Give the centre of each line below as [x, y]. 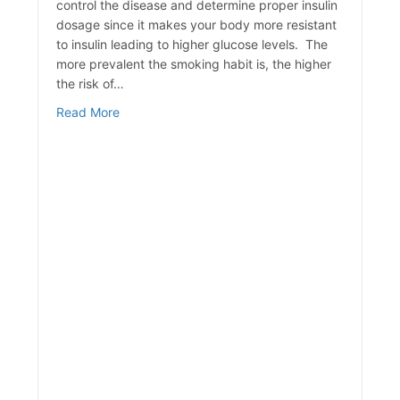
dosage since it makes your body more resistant [197, 25]
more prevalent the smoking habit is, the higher [194, 64]
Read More [88, 112]
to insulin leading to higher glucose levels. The [192, 45]
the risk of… [91, 84]
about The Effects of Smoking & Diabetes [240, 112]
